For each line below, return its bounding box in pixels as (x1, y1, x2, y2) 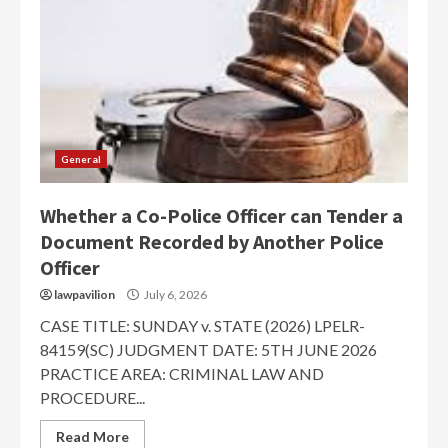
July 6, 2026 (142, 287, 207, 302)
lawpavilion (54, 287, 115, 302)
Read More (56, 428, 129, 445)
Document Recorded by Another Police (40, 229, 384, 254)
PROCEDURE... (40, 388, 145, 407)
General (61, 153, 101, 165)
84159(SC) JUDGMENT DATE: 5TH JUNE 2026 (40, 340, 377, 359)
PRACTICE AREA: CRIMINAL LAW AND (40, 364, 324, 383)
